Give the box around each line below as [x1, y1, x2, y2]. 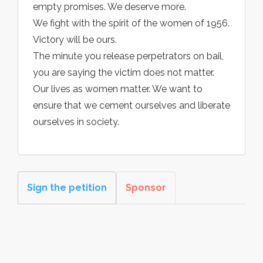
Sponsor [126, 182, 166, 194]
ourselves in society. [33, 116, 119, 128]
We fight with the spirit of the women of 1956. [33, 18, 230, 29]
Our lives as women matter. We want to [33, 83, 203, 95]
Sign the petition [27, 182, 107, 194]
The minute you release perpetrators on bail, [33, 50, 224, 62]
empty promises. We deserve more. [33, 1, 186, 13]
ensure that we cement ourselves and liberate [33, 100, 230, 112]
